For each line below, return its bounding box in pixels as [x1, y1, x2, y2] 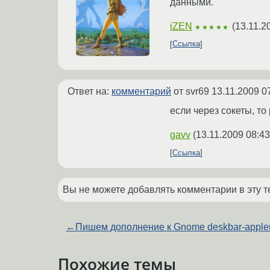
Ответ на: [67, 86, 111, 97]
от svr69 [171, 86, 212, 97]
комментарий [111, 86, 171, 97]
